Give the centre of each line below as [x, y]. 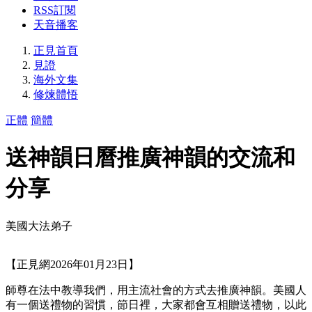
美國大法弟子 [39, 226]
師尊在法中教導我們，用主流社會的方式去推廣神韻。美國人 [156, 290]
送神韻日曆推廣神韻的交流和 [150, 158]
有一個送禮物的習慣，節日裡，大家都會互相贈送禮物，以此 [156, 304]
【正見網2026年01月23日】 [72, 264]
